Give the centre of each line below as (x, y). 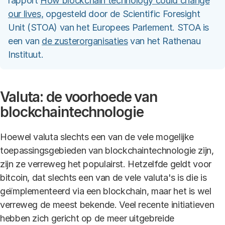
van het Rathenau (164, 41)
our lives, (26, 14)
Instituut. (26, 54)
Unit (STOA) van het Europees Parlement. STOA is (109, 27)
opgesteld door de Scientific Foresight (122, 14)
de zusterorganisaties (85, 41)
